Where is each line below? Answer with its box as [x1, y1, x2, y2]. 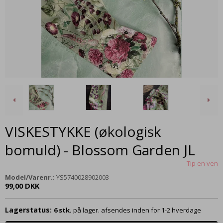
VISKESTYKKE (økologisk [5, 121, 161, 141]
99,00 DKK [5, 180, 39, 191]
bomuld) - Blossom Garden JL [5, 140, 195, 159]
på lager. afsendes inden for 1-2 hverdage [73, 205, 201, 215]
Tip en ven [187, 158, 218, 168]
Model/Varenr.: [5, 172, 55, 182]
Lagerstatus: [5, 205, 52, 215]
